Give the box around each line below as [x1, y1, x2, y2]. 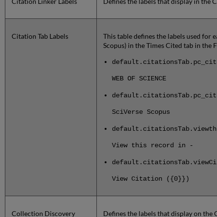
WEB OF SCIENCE [112, 75, 167, 83]
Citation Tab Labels [12, 32, 69, 41]
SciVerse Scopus [112, 108, 170, 116]
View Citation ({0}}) [112, 175, 190, 183]
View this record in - [112, 141, 194, 150]
